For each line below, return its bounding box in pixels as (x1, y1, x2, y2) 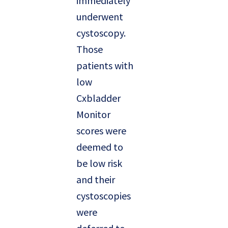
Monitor (76, 108, 110, 121)
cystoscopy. (76, 26, 126, 40)
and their (76, 173, 115, 186)
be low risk (76, 157, 122, 170)
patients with (76, 59, 133, 72)
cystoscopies (76, 189, 131, 203)
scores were (76, 124, 126, 137)
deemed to (76, 140, 123, 154)
